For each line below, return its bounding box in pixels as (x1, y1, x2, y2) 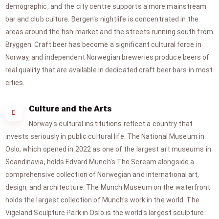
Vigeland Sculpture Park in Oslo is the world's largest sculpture (5, 209, 204, 217)
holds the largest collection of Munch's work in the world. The (5, 196, 199, 204)
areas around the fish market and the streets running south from (5, 28, 213, 36)
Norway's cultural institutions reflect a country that (28, 120, 193, 128)
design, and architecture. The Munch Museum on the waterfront (5, 183, 211, 191)
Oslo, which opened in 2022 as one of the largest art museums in (5, 145, 211, 153)
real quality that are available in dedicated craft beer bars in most (5, 66, 213, 74)
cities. (5, 79, 25, 87)
